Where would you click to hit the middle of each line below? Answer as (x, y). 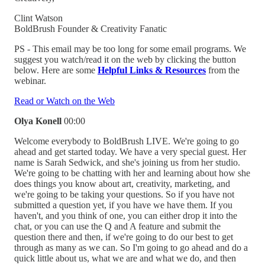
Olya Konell (39, 121)
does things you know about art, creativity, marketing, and (122, 183)
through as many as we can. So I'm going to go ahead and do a (131, 247)
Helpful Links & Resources (152, 70)
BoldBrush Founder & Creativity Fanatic (91, 28)
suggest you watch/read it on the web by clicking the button (125, 59)
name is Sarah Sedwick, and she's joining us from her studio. (127, 162)
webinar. (30, 80)
